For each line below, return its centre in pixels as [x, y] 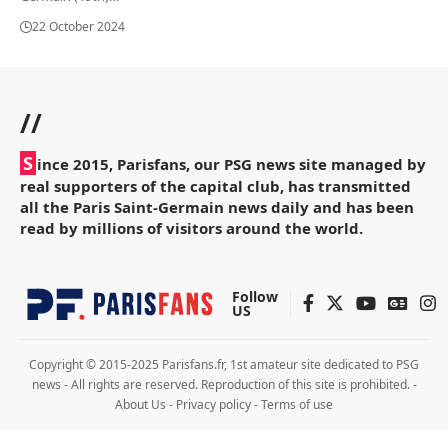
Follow [255, 296]
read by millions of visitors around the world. [191, 227]
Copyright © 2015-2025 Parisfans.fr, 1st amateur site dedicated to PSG [224, 364]
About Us [140, 404]
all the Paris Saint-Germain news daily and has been [217, 206]
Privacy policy [213, 404]
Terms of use [297, 404]
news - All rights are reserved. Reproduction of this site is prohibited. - [224, 384]
